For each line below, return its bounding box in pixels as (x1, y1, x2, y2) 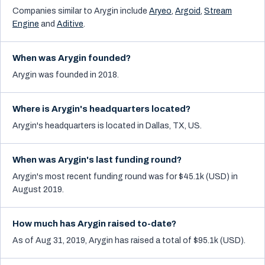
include (118, 7, 147, 15)
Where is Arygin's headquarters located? (12, 104, 190, 114)
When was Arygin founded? (12, 53, 131, 63)
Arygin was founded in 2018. (12, 70, 119, 79)
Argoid (175, 7, 201, 15)
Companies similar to (12, 7, 92, 15)
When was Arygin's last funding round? (12, 155, 182, 164)
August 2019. (12, 185, 64, 194)
